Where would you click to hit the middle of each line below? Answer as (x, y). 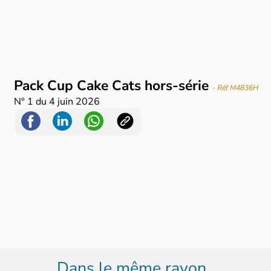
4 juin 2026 (75, 102)
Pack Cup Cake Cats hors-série (113, 86)
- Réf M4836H (236, 88)
